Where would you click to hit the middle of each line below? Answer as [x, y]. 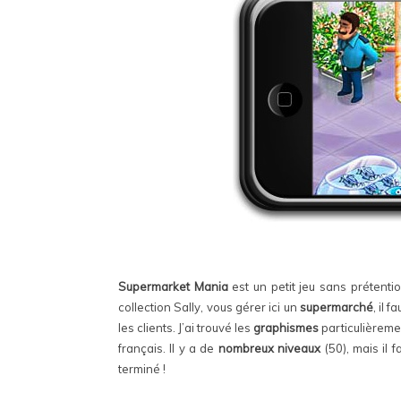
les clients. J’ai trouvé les [186, 328]
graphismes [286, 328]
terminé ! [142, 369]
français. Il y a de [168, 348]
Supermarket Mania [173, 286]
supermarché [336, 307]
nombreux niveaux [269, 348]
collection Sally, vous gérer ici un [209, 307]
